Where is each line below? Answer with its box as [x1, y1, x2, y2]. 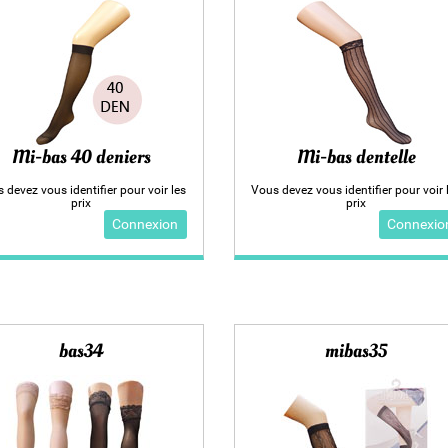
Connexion [112, 215, 179, 233]
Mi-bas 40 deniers [11, 143, 151, 170]
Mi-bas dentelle [296, 143, 416, 170]
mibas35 [325, 337, 388, 364]
